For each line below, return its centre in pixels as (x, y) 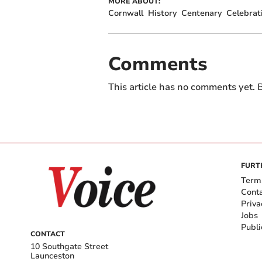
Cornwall (125, 13)
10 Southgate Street (69, 246)
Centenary (201, 13)
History (162, 13)
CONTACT (48, 234)
